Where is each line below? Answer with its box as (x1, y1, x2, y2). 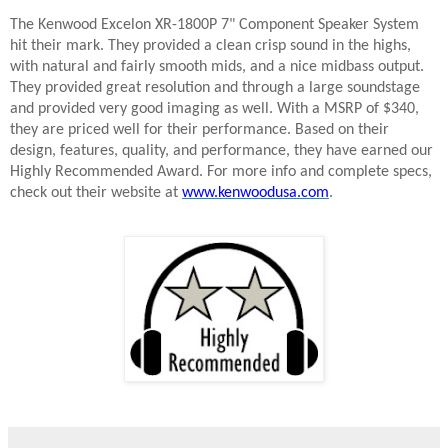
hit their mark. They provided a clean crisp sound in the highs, (10, 38, 411, 55)
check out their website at (10, 185, 182, 202)
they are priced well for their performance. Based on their (10, 122, 389, 139)
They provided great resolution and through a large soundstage (10, 80, 420, 97)
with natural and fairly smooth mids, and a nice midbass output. (10, 59, 424, 76)
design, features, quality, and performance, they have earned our (10, 143, 433, 160)
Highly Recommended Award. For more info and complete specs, (10, 164, 432, 181)
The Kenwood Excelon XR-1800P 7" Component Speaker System (10, 17, 419, 34)
